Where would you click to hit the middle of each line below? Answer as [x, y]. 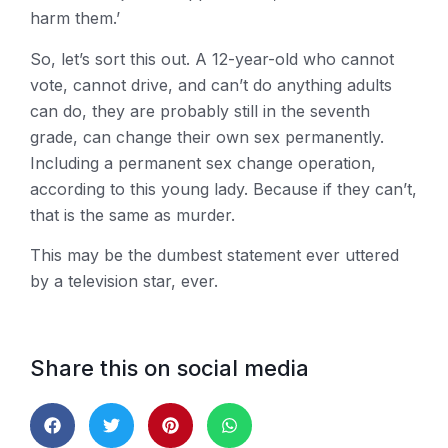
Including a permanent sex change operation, [203, 162]
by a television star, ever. [124, 280]
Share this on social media [169, 368]
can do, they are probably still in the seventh [200, 110]
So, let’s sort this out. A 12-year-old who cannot [212, 58]
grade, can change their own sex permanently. [207, 136]
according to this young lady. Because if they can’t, [223, 188]
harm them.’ [75, 18]
